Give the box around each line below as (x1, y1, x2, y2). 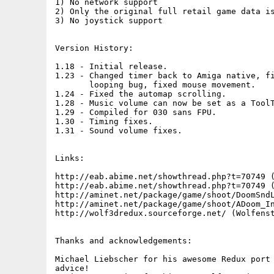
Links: (55, 154, 84, 163)
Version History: (55, 43, 133, 53)
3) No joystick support (55, 16, 163, 25)
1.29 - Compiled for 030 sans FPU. (55, 108, 217, 117)
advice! (55, 264, 89, 273)
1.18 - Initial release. (55, 62, 168, 71)
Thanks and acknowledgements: (55, 236, 192, 245)
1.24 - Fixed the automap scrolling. (55, 89, 226, 98)
